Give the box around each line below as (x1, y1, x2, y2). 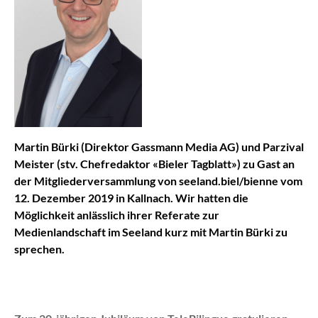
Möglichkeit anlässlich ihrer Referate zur (14, 208, 219, 221)
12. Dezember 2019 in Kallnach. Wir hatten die (14, 191, 248, 204)
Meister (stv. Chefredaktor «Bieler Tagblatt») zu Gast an (14, 157, 295, 170)
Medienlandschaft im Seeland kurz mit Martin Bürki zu (14, 225, 287, 238)
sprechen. (14, 242, 65, 256)
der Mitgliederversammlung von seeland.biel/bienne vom (14, 174, 302, 187)
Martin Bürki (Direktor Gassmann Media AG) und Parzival (14, 140, 304, 153)
